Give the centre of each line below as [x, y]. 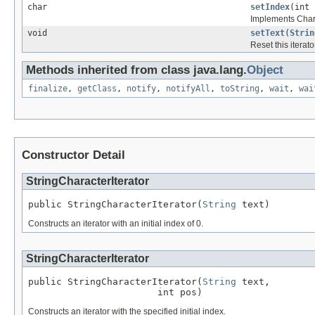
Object [265, 70]
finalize [48, 89]
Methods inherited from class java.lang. [136, 70]
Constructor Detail [73, 155]
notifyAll [188, 89]
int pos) [115, 292]
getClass [97, 89]
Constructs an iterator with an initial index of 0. [116, 224]
